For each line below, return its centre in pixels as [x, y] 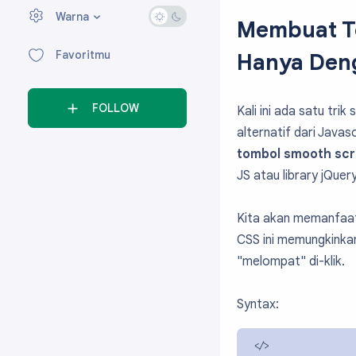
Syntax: [258, 304]
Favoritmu [83, 55]
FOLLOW [116, 108]
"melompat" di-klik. [291, 261]
